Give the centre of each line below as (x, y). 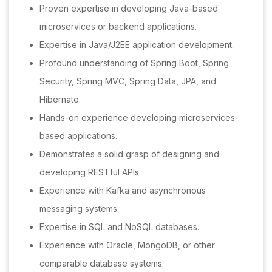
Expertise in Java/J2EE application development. (137, 45)
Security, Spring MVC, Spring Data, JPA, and (128, 81)
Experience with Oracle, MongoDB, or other (127, 245)
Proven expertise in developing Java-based (129, 8)
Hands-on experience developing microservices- (139, 118)
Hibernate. (60, 100)
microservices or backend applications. (118, 27)
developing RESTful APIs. (90, 172)
